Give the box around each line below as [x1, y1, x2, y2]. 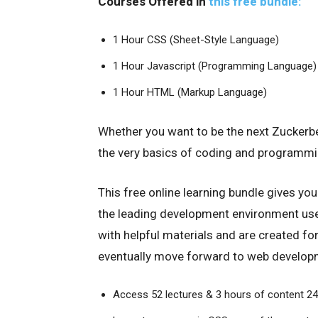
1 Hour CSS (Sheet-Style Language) [113, 33, 279, 47]
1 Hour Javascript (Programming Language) [113, 60, 317, 73]
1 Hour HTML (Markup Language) [113, 86, 267, 99]
